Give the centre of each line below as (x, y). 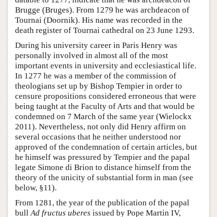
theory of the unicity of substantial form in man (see (104, 178)
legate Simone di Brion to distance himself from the (103, 168)
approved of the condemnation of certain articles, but (106, 147)
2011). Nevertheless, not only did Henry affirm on (101, 127)
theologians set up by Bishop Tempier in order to (99, 86)
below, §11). (36, 188)
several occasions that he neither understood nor (98, 137)
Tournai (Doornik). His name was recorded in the (99, 20)
